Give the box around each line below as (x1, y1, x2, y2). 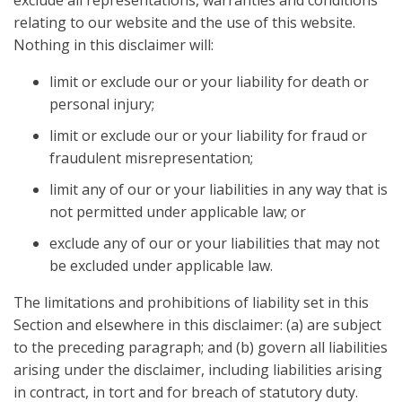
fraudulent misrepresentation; (49, 148, 253, 169)
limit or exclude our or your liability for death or (49, 72, 369, 92)
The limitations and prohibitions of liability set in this (13, 293, 369, 313)
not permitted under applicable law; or (49, 202, 306, 223)
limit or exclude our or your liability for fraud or (49, 126, 367, 146)
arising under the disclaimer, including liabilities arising (13, 360, 382, 380)
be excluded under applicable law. (49, 256, 273, 276)
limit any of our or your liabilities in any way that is (49, 179, 388, 200)
